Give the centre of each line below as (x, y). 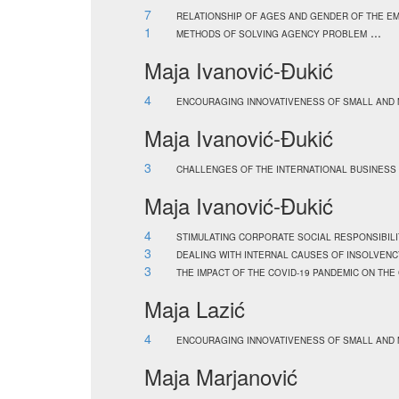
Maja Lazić (195, 309)
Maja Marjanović (221, 376)
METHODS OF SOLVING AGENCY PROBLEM (272, 34)
